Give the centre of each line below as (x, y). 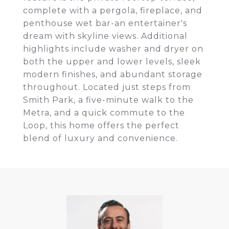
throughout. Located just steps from (107, 87)
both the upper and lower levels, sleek (112, 62)
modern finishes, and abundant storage (113, 74)
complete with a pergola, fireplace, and (113, 10)
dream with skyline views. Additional (105, 36)
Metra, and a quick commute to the (104, 113)
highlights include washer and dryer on (113, 49)
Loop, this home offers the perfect (101, 125)
